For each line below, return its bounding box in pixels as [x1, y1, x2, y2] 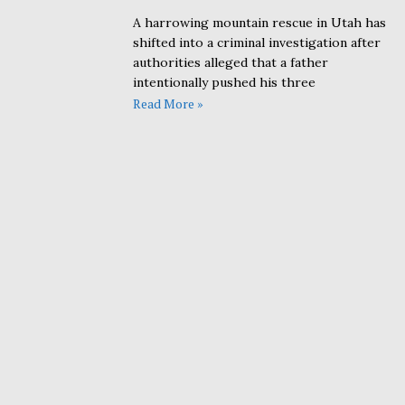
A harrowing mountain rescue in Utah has [133, 14, 387, 31]
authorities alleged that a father [133, 53, 329, 71]
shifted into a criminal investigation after [133, 33, 381, 51]
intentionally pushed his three [133, 73, 316, 90]
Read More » [133, 95, 204, 113]
